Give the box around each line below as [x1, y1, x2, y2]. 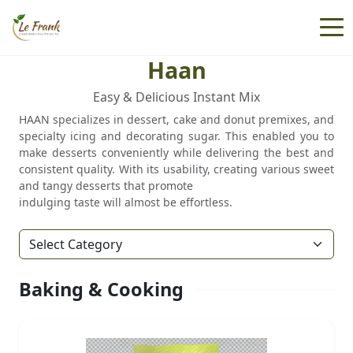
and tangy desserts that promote [19, 178, 193, 193]
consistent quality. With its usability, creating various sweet [19, 162, 334, 176]
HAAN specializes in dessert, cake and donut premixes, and [19, 112, 334, 127]
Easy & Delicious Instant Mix [93, 88, 260, 106]
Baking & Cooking [19, 277, 184, 302]
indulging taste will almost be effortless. [19, 195, 232, 210]
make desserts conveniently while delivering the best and [19, 145, 334, 160]
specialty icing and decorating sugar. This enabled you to [19, 128, 334, 143]
